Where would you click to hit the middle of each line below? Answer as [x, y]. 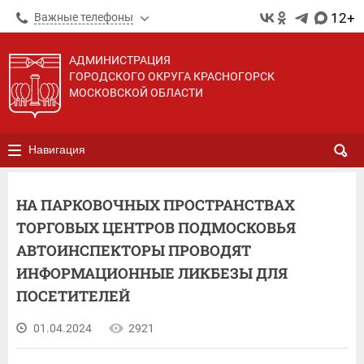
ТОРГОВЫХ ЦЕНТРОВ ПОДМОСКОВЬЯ [156, 227]
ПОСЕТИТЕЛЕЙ [73, 296]
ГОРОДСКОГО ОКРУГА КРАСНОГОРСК [172, 76]
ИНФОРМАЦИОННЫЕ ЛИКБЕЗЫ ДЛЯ [152, 273]
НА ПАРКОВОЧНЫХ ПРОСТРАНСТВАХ [156, 205]
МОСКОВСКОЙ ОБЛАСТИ [136, 93]
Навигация [57, 149]
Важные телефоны [84, 17]
